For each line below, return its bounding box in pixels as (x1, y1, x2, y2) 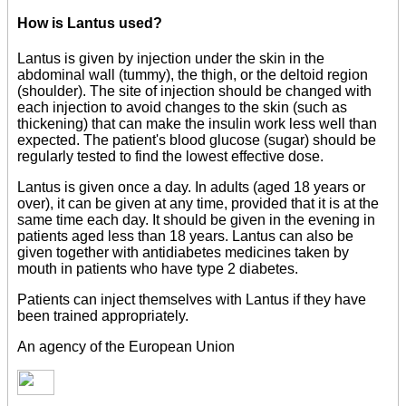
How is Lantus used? (17, 15, 162, 32)
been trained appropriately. (17, 308, 188, 324)
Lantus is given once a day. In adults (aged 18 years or (17, 179, 365, 196)
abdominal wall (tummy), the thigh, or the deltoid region (17, 67, 368, 83)
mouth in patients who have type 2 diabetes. (17, 261, 298, 277)
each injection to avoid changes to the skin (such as (17, 100, 347, 116)
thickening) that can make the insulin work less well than (17, 116, 377, 132)
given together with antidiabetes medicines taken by (17, 245, 349, 261)
